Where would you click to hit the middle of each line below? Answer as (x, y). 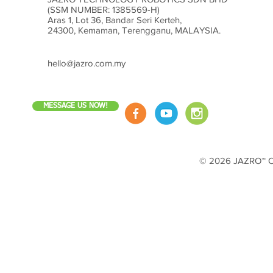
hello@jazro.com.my (87, 63)
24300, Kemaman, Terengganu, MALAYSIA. (134, 30)
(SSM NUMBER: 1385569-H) (104, 9)
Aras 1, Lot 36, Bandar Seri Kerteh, (115, 19)
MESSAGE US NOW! (76, 106)
